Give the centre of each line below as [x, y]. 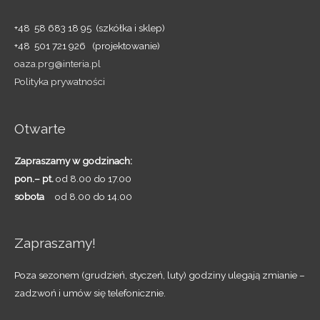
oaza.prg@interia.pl [57, 64]
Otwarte [40, 128]
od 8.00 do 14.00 [88, 196]
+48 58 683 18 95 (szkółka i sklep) [90, 28]
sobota [29, 196]
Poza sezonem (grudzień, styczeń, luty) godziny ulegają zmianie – [160, 275]
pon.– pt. [34, 178]
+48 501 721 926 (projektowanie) [87, 46]
